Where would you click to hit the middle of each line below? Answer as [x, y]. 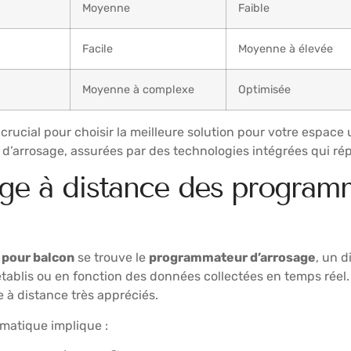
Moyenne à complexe [138, 89]
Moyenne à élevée [286, 49]
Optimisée [264, 89]
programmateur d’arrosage [232, 258]
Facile [98, 49]
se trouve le [112, 258]
